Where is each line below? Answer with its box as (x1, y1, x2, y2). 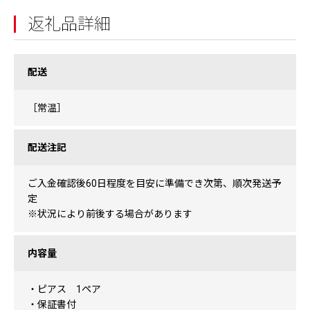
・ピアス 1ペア (28, 284, 101, 295)
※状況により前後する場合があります (28, 208, 192, 219)
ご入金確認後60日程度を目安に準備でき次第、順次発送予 (28, 178, 281, 189)
